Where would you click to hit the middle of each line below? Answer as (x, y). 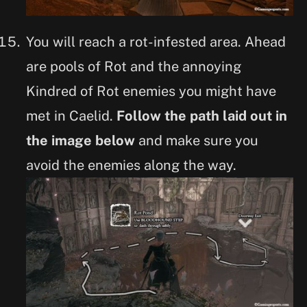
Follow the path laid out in (202, 115)
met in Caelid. (71, 115)
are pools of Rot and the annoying (134, 66)
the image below (81, 140)
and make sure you (197, 140)
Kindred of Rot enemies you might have (151, 91)
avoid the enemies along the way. (131, 165)
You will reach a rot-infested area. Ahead (156, 41)
